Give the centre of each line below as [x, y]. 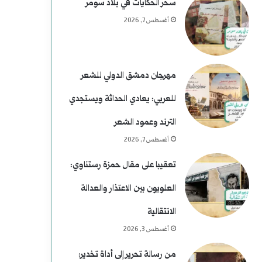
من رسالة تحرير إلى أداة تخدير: [127, 255]
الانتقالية [161, 212]
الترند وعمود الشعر [145, 123]
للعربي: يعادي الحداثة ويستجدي [122, 99]
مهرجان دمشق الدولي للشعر [128, 76]
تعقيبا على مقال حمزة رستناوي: [123, 165]
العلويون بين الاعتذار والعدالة [128, 189]
